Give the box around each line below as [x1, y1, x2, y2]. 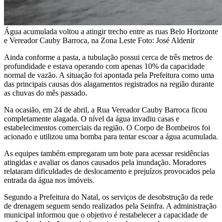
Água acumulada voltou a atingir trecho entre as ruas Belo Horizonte [4, 27, 218, 36]
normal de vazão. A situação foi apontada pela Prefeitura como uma [4, 70, 214, 79]
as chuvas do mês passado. [4, 88, 87, 97]
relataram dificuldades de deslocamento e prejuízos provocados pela [4, 166, 215, 175]
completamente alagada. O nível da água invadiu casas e [4, 114, 179, 123]
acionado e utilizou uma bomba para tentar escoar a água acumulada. [4, 132, 218, 141]
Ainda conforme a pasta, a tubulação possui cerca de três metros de [4, 53, 213, 61]
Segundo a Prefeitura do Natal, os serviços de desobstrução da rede [4, 192, 213, 201]
